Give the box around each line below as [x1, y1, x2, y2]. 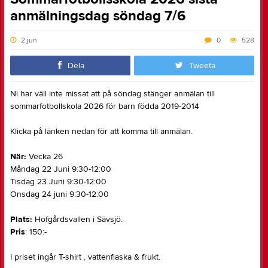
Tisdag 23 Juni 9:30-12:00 [10, 176, 106, 187]
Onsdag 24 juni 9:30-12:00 [10, 189, 109, 200]
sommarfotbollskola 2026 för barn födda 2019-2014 [10, 101, 199, 112]
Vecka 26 [26, 151, 63, 162]
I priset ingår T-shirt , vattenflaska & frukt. [10, 252, 160, 263]
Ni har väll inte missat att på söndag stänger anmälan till [10, 89, 215, 99]
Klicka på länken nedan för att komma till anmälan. [10, 126, 193, 137]
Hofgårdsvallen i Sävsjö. [32, 214, 123, 225]
